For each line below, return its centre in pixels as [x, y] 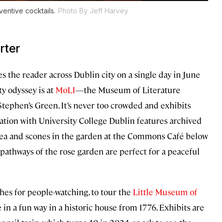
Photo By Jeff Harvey [93, 11]
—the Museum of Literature [128, 90]
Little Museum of [164, 192]
